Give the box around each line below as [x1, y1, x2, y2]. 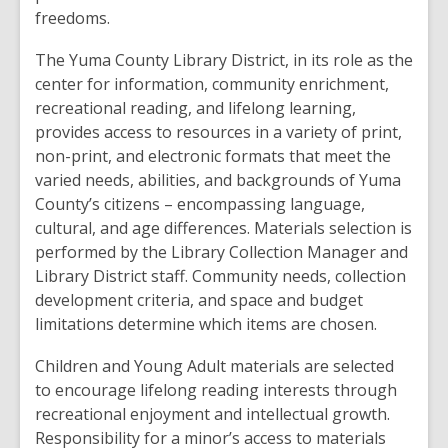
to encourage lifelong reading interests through [35, 379, 397, 401]
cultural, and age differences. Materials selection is [35, 217, 412, 239]
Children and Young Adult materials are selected [35, 355, 394, 377]
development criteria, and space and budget [35, 289, 363, 311]
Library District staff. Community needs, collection [35, 265, 406, 287]
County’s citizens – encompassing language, [35, 193, 365, 215]
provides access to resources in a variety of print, [35, 121, 402, 143]
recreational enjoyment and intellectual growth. [35, 403, 390, 425]
